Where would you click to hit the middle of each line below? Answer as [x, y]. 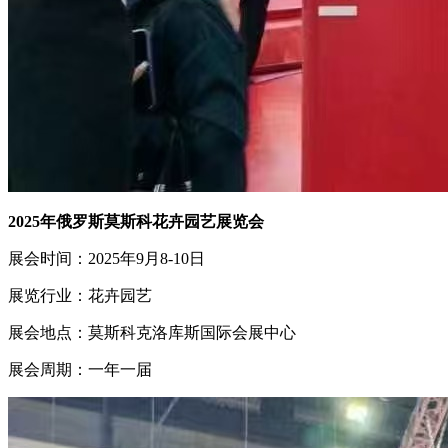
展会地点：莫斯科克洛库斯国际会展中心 [152, 333]
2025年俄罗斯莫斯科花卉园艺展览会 [136, 222]
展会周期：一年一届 [80, 370]
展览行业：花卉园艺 [80, 296]
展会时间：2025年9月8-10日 [106, 259]
